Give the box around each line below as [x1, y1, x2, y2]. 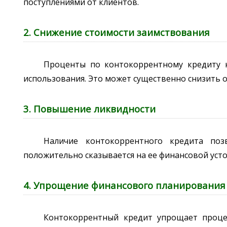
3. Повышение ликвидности [23, 102, 156, 116]
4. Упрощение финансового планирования [23, 179, 226, 192]
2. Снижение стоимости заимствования [23, 26, 210, 39]
